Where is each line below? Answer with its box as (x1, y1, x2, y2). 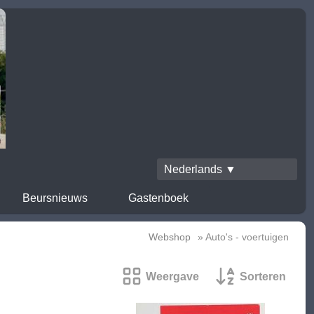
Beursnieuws (22, 192, 88, 204)
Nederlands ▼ (164, 163, 236, 175)
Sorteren (240, 271, 286, 283)
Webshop (149, 231, 191, 243)
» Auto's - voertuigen (195, 231, 289, 243)
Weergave (146, 271, 199, 283)
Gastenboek (128, 192, 189, 204)
